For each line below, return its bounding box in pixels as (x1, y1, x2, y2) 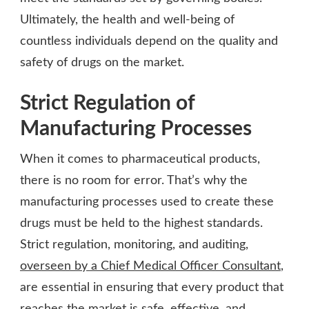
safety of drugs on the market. (20, 56, 184, 69)
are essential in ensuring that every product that (20, 281, 283, 294)
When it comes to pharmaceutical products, (20, 152, 260, 166)
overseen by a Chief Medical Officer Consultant (20, 259, 281, 272)
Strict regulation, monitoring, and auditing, (20, 238, 248, 251)
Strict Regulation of (20, 92, 195, 114)
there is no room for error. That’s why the (20, 174, 248, 187)
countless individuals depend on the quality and (20, 34, 278, 48)
